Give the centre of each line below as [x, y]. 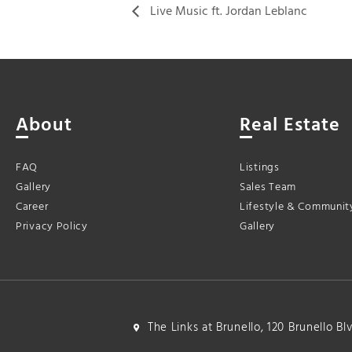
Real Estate [290, 125]
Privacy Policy [52, 226]
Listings [260, 167]
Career [32, 207]
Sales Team [268, 187]
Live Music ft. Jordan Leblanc [227, 12]
